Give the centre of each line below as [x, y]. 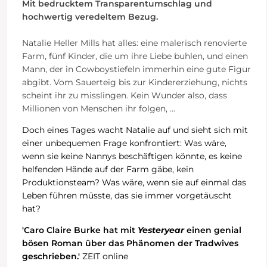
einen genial [214, 230]
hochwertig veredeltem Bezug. [90, 16]
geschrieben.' [52, 256]
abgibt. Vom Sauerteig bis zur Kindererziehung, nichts [134, 82]
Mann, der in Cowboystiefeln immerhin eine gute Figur [136, 69]
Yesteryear [162, 230]
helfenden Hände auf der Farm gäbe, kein [108, 169]
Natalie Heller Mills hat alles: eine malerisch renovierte [134, 43]
